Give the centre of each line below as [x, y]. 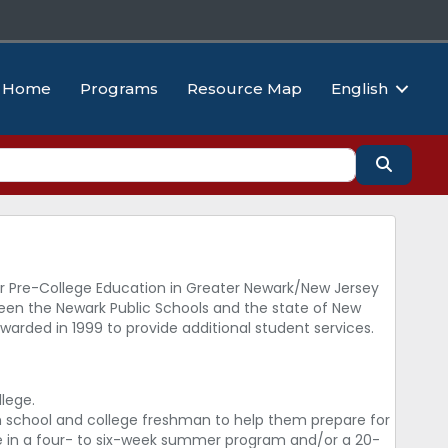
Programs [119, 89]
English [359, 89]
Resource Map [244, 89]
